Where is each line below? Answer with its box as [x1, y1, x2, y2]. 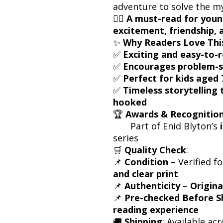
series [113, 131, 138, 144]
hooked [113, 96, 147, 108]
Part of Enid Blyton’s [113, 119, 220, 132]
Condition [124, 155, 168, 168]
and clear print [113, 167, 178, 180]
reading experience [113, 203, 199, 216]
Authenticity [124, 179, 180, 192]
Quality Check [124, 143, 186, 156]
